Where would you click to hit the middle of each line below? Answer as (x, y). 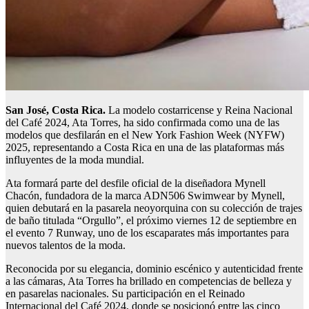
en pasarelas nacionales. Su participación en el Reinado (125, 294)
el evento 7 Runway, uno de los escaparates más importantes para (147, 233)
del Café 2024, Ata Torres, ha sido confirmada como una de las (142, 123)
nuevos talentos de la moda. (66, 246)
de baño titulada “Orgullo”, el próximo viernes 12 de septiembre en (151, 221)
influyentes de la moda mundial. (75, 160)
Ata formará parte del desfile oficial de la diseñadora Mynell (136, 183)
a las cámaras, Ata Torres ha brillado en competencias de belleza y (149, 281)
